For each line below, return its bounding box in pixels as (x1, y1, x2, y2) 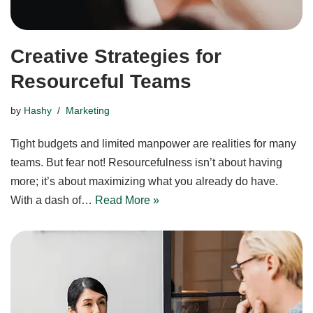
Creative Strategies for (10, 45, 221, 67)
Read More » (95, 194, 159, 206)
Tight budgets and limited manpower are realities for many (10, 137, 296, 150)
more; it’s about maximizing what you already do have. (10, 175, 278, 187)
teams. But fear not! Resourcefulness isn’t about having (10, 156, 282, 168)
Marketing (66, 104, 110, 116)
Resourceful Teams (10, 70, 191, 92)
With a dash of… (10, 194, 95, 206)
